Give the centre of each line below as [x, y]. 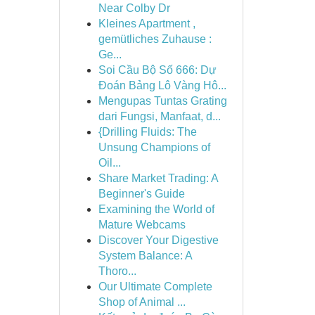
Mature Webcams [142, 225]
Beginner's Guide [141, 194]
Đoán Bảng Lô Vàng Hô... [162, 85]
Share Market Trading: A [158, 178]
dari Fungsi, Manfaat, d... [159, 116]
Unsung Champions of [154, 147]
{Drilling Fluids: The [147, 132]
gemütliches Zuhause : [155, 39]
